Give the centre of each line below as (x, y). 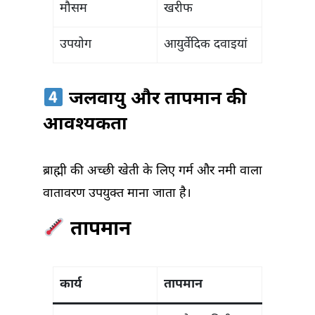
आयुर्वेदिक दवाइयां (206, 45)
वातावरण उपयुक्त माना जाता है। (117, 194)
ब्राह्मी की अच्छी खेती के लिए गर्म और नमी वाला (153, 172)
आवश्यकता (85, 126)
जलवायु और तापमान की (155, 100)
